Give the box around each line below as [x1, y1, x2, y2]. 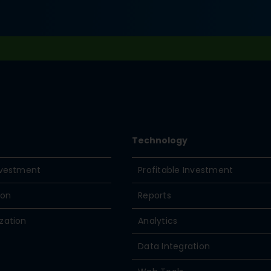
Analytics [138, 215, 178, 227]
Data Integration [138, 240, 211, 252]
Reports [138, 189, 171, 201]
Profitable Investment [138, 164, 233, 176]
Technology [132, 134, 188, 146]
